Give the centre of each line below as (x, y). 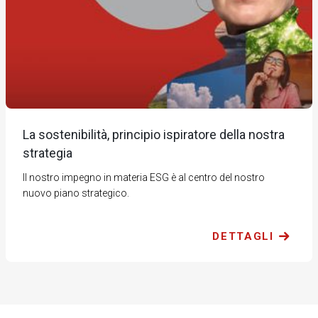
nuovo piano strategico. (76, 193)
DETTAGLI (243, 237)
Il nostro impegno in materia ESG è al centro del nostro (144, 178)
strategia (48, 153)
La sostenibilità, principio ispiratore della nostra (154, 135)
